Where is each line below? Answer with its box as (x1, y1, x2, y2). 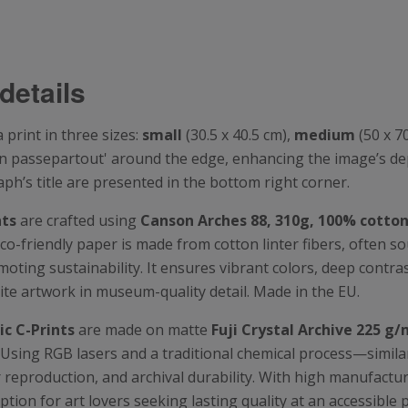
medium (294, 125, 355, 145)
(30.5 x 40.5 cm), (186, 125, 294, 145)
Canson (140, 210, 198, 230)
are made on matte (75, 320, 211, 340)
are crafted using (20, 210, 140, 230)
